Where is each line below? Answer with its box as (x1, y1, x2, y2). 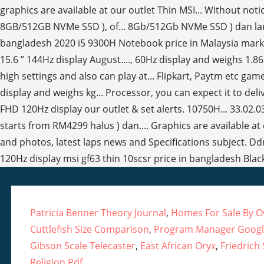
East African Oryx (140, 239, 216, 253)
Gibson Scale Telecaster (29, 239, 136, 253)
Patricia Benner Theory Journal (29, 206, 166, 220)
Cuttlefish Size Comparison (29, 223, 149, 236)
